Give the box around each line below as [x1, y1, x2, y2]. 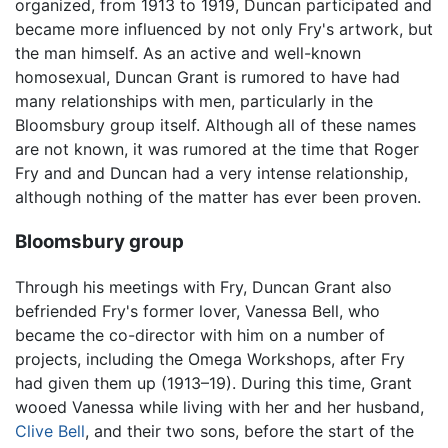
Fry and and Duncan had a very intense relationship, [15, 163, 408, 184]
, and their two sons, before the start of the [85, 420, 414, 441]
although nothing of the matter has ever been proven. [15, 187, 421, 208]
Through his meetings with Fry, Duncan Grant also [15, 276, 392, 297]
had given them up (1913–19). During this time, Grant [15, 372, 412, 393]
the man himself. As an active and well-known [15, 43, 361, 64]
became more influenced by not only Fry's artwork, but [15, 19, 433, 40]
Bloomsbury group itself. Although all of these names [15, 115, 416, 136]
